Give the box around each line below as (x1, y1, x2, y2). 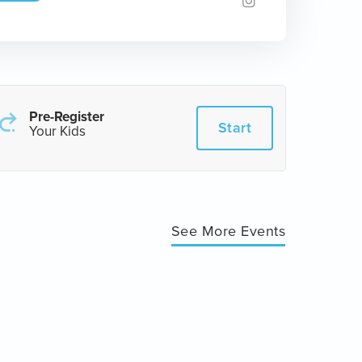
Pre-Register (29, 107, 104, 127)
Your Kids (29, 121, 86, 141)
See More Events (170, 221, 285, 242)
